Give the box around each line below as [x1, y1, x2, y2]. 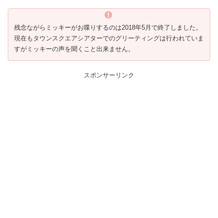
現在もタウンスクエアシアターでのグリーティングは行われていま [14, 35, 204, 42]
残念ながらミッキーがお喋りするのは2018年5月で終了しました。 [14, 24, 202, 32]
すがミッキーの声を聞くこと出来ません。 [14, 45, 134, 53]
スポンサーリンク [84, 71, 134, 79]
